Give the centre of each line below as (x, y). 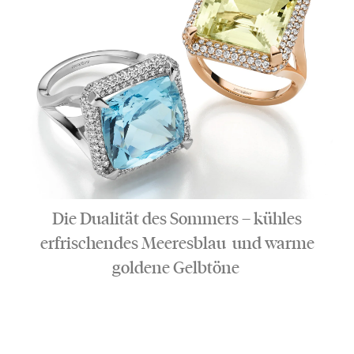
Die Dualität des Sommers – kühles (177, 219)
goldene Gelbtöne (177, 268)
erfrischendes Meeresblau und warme (177, 243)
